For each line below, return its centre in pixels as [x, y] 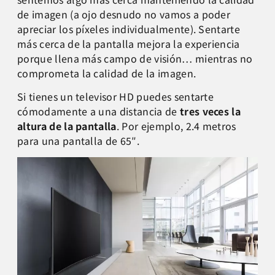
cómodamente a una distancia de [99, 111]
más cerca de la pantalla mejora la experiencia [129, 43]
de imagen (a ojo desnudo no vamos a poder [124, 14]
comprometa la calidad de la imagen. [107, 73]
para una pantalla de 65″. [79, 141]
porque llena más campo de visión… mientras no [135, 58]
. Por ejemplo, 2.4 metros [176, 126]
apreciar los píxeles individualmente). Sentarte [129, 29]
